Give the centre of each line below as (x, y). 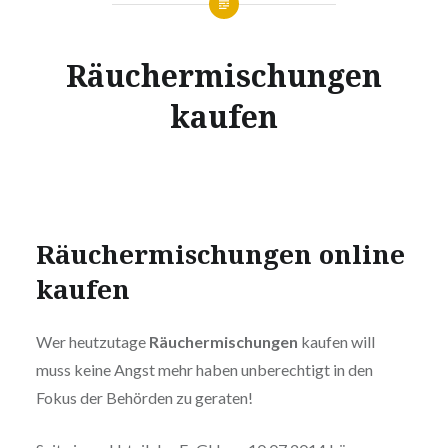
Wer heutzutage (92, 342)
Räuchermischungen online (220, 253)
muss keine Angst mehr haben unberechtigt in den (204, 370)
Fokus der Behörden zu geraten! (144, 398)
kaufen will (336, 342)
